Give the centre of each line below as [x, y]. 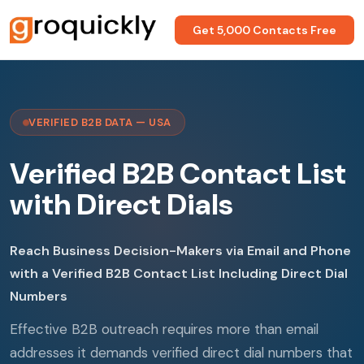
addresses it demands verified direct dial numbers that [181, 353]
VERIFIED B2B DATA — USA [100, 122]
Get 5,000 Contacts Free [264, 30]
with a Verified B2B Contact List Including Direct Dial [179, 273]
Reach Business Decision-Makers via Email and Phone [180, 251]
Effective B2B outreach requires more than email [164, 329]
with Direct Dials [121, 204]
